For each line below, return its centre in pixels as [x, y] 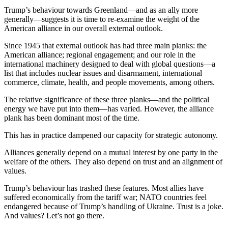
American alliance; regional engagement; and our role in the [100, 55]
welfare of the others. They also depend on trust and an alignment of [113, 162]
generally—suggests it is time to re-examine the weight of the [102, 19]
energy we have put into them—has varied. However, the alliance [109, 109]
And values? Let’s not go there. [54, 216]
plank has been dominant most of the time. [72, 118]
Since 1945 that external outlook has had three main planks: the [105, 46]
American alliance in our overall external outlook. [83, 28]
